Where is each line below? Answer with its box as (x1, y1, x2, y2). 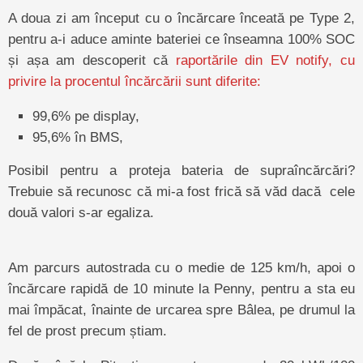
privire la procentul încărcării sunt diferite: (8, 74, 261, 88)
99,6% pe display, (32, 108, 139, 123)
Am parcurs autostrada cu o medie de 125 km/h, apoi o (8, 260, 355, 275)
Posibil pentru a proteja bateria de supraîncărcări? (8, 162, 355, 177)
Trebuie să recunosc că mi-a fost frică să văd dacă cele (8, 183, 355, 199)
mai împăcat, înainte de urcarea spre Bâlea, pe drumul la (8, 302, 355, 317)
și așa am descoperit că (8, 53, 176, 67)
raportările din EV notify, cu (175, 53, 356, 67)
